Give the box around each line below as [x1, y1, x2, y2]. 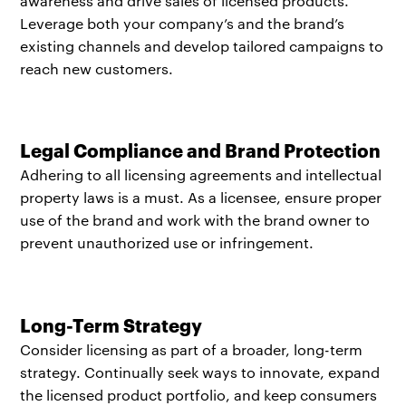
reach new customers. [20, 58, 174, 78]
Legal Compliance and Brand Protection [20, 137, 382, 163]
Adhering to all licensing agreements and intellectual [20, 165, 382, 185]
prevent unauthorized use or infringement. [20, 233, 314, 253]
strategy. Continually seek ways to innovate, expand [20, 362, 381, 382]
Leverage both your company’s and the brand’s [20, 13, 345, 33]
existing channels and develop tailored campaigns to [20, 35, 384, 55]
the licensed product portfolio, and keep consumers [20, 384, 378, 404]
